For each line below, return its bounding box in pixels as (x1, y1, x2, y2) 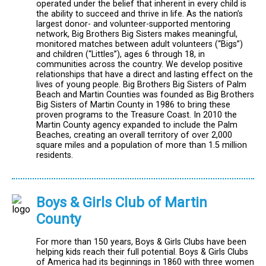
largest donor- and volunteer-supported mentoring (36, 19, 230, 30)
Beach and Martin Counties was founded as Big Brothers (36, 90, 254, 100)
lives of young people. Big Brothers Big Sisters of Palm (36, 80, 246, 90)
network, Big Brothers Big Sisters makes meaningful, (36, 29, 237, 40)
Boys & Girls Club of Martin (36, 194, 207, 211)
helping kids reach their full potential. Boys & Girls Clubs (36, 246, 248, 257)
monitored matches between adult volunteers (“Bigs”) (36, 39, 243, 50)
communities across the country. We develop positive (36, 59, 243, 70)
